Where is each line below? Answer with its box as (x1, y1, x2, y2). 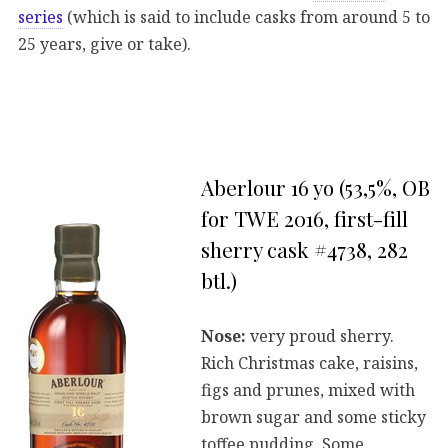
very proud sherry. (246, 324, 394, 347)
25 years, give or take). (18, 33, 191, 56)
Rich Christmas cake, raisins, (201, 351, 418, 374)
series (18, 6, 63, 29)
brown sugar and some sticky (201, 405, 426, 428)
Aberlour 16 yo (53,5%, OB (201, 172, 430, 201)
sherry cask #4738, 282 (201, 234, 408, 263)
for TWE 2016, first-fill (201, 203, 408, 232)
